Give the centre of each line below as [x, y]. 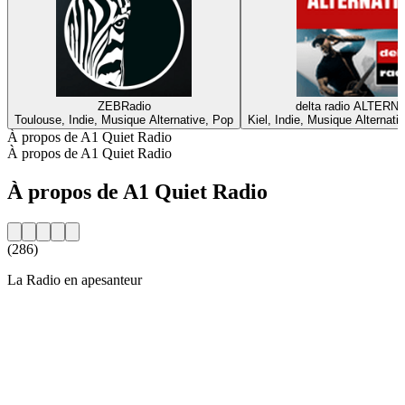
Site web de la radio [64, 310]
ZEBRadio [124, 106]
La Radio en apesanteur [75, 279]
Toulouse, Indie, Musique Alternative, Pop [124, 119]
